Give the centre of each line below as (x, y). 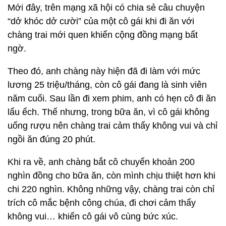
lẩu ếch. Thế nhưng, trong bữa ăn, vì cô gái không (108, 112)
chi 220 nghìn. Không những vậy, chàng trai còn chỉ (111, 189)
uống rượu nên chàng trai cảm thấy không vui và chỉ (112, 126)
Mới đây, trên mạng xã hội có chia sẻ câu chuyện (106, 8)
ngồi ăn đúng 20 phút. (51, 139)
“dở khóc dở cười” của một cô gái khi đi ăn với (101, 21)
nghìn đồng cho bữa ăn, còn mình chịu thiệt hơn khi (111, 176)
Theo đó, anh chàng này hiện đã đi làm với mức (104, 71)
